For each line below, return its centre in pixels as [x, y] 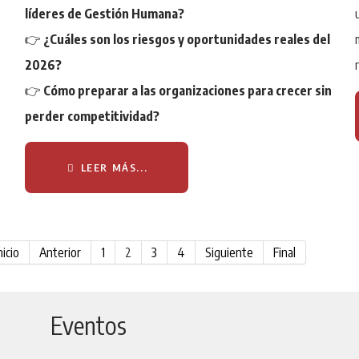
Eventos [88, 325]
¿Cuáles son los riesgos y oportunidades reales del [186, 39]
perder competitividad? [92, 116]
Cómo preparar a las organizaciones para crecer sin [187, 90]
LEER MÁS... [112, 167]
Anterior [61, 252]
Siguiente [230, 252]
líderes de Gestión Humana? [104, 13]
